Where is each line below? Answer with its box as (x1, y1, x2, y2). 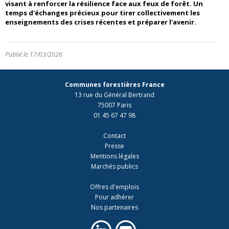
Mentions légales (90, 151, 139, 161)
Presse (105, 141, 124, 150)
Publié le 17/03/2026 (5, 50, 62, 59)
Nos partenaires (91, 202, 138, 212)
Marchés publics (91, 162, 138, 171)
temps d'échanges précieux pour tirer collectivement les (5, 8, 200, 17)
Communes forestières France (64, 80, 165, 89)
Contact (103, 131, 126, 140)
